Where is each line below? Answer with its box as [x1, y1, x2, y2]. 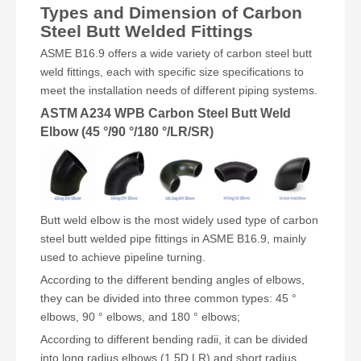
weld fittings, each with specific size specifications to [40, 65, 304, 78]
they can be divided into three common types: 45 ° [40, 291, 297, 305]
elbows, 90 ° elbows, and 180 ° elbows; [40, 309, 240, 323]
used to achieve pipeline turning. [40, 250, 205, 263]
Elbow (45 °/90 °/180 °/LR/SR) [40, 124, 214, 139]
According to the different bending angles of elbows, [40, 272, 305, 286]
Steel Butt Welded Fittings [40, 22, 253, 40]
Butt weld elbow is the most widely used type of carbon [40, 213, 318, 226]
